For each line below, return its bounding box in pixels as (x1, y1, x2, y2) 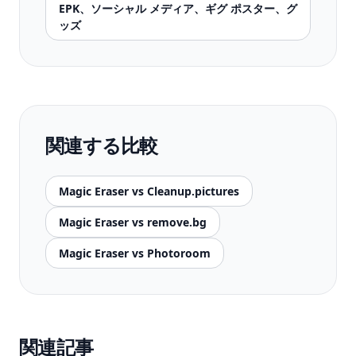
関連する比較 (45, 132, 158, 158)
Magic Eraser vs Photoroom (59, 246, 211, 261)
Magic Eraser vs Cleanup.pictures (59, 184, 239, 199)
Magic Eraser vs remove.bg (59, 215, 207, 230)
